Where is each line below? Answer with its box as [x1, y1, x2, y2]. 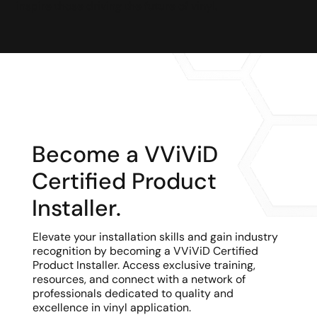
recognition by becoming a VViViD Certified [32, 243, 258, 258]
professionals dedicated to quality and [32, 285, 234, 301]
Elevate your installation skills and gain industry [32, 229, 278, 244]
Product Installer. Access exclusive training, [32, 257, 255, 272]
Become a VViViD [32, 139, 219, 169]
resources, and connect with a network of [32, 271, 246, 287]
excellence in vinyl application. [32, 299, 191, 315]
